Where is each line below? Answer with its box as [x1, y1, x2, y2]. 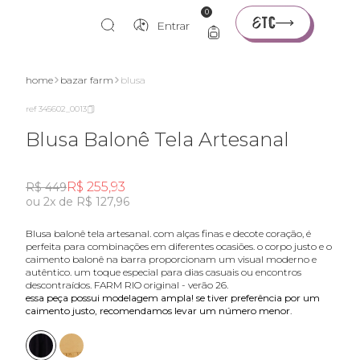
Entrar [157, 18, 190, 33]
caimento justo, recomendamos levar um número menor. [26, 305, 292, 317]
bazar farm [60, 74, 113, 86]
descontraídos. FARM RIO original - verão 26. [26, 279, 228, 291]
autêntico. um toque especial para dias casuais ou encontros [26, 266, 301, 278]
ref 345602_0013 [26, 104, 87, 114]
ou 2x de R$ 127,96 [26, 194, 129, 209]
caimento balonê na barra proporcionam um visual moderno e [26, 253, 317, 265]
